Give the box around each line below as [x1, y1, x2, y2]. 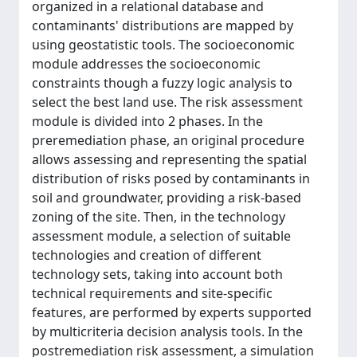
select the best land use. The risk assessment [32, 93, 303, 111]
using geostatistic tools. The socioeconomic [32, 36, 295, 53]
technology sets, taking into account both [32, 265, 283, 283]
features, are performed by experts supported [32, 304, 312, 321]
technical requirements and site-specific [32, 284, 273, 302]
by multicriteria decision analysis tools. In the [32, 323, 303, 340]
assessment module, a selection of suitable [32, 227, 291, 245]
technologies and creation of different [32, 246, 261, 264]
